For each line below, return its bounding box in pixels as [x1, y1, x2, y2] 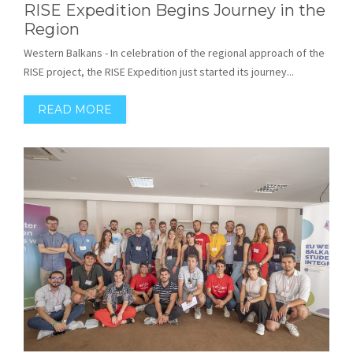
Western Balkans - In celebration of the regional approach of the [24, 45, 325, 60]
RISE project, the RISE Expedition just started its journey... [24, 64, 294, 79]
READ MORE [38, 102, 112, 117]
